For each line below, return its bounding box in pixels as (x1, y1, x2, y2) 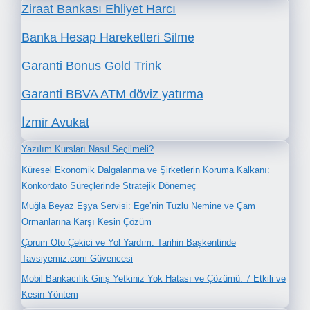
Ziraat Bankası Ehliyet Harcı (21, 2, 176, 17)
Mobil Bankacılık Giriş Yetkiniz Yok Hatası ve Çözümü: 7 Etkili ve (21, 273, 286, 284)
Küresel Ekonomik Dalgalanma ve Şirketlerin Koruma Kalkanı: (21, 164, 270, 175)
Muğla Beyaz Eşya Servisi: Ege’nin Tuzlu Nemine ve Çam (21, 201, 255, 212)
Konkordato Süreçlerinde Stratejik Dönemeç (21, 180, 197, 191)
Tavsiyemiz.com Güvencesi (21, 253, 133, 264)
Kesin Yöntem (21, 289, 78, 300)
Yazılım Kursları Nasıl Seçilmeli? (21, 144, 154, 155)
